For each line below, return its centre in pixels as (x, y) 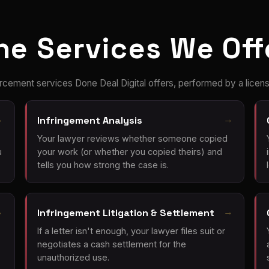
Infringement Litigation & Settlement (125, 213)
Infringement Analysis (89, 120)
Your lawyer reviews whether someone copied (132, 138)
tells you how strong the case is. (103, 165)
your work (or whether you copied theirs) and (129, 151)
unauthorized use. (73, 258)
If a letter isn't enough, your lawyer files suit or (131, 231)
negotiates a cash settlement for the (111, 244)
